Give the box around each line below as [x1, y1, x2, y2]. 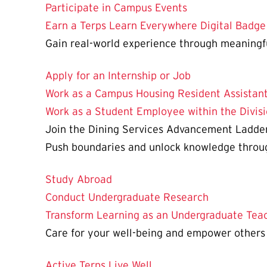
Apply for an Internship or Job [45, 69, 191, 82]
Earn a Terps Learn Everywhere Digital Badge [45, 19, 266, 32]
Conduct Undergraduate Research [45, 191, 209, 203]
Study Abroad [45, 173, 112, 185]
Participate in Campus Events [45, 1, 187, 14]
